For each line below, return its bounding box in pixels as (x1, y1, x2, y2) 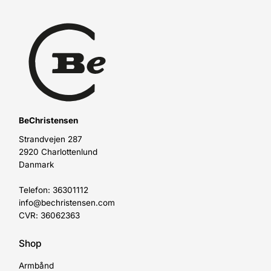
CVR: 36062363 (19, 211, 80, 221)
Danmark (19, 160, 54, 170)
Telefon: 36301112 (19, 185, 89, 195)
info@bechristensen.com (19, 198, 116, 208)
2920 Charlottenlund (19, 147, 98, 157)
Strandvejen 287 (19, 134, 83, 145)
